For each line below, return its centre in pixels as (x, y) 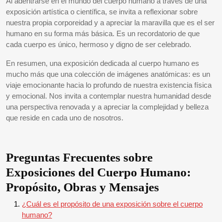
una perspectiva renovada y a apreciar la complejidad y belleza (107, 107)
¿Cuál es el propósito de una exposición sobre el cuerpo (112, 204)
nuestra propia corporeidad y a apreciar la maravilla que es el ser (110, 22)
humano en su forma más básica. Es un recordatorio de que (103, 33)
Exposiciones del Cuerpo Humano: (98, 172)
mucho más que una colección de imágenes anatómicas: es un (108, 74)
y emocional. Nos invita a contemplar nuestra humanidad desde (109, 96)
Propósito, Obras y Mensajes (83, 187)
